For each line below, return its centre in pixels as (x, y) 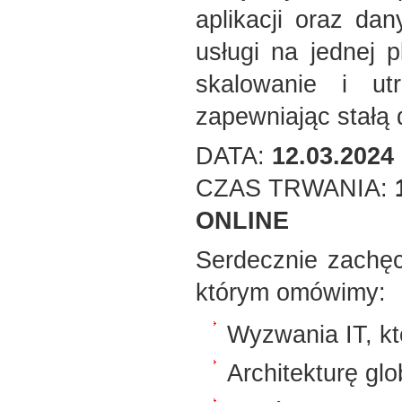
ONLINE (242, 220)
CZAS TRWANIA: (295, 188)
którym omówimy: (291, 292)
